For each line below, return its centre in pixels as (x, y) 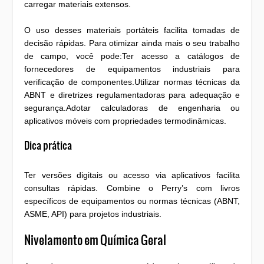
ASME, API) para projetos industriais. (93, 214)
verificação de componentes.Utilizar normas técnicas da (132, 82)
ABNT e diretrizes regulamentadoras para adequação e (132, 95)
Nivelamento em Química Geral (95, 240)
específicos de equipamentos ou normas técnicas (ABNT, (132, 201)
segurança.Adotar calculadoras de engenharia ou (132, 108)
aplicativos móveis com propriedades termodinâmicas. (125, 121)
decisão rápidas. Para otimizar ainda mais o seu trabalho (132, 43)
